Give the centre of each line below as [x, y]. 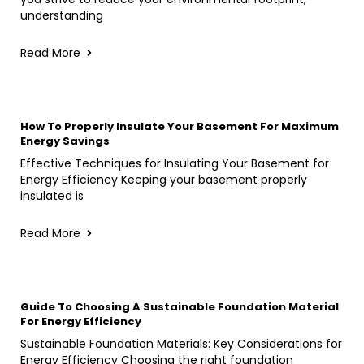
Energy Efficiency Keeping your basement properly [164, 179]
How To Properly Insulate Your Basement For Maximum [180, 126]
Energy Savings [65, 141]
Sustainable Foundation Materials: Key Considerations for [181, 343]
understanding [62, 15]
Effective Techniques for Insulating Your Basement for [175, 163]
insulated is [52, 195]
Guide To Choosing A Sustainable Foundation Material [180, 306]
